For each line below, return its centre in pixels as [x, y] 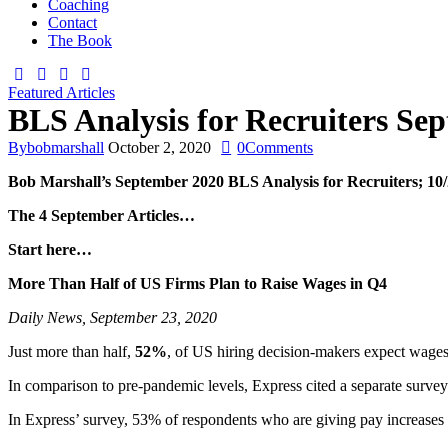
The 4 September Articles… [101, 215]
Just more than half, [71, 351]
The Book [80, 40]
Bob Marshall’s [61, 181]
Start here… [50, 249]
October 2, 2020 [159, 147]
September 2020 [169, 181]
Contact [72, 22]
